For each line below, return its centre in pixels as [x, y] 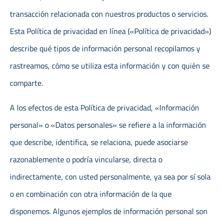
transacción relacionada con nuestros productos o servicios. [109, 14]
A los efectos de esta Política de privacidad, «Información [105, 107]
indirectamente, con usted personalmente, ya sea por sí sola [110, 176]
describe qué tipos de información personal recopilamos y [105, 49]
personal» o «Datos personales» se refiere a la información [108, 125]
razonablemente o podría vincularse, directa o [86, 159]
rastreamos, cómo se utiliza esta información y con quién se [110, 66]
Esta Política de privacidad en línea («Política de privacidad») [110, 31]
